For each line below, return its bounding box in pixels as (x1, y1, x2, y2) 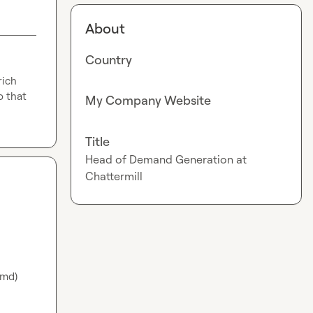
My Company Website (85, 92, 212, 108)
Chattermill (85, 168, 143, 183)
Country (85, 52, 133, 67)
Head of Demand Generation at (85, 152, 247, 166)
